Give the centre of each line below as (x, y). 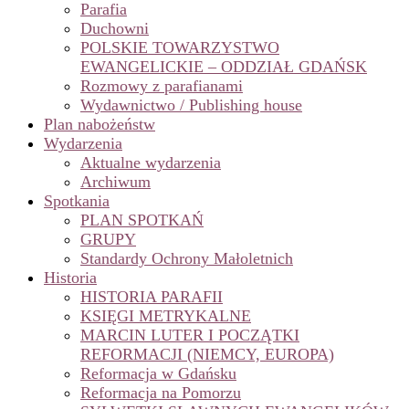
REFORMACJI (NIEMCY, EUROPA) (207, 355)
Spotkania (77, 201)
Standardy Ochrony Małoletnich (187, 259)
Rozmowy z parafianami (162, 86)
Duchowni (115, 29)
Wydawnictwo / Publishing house (191, 105)
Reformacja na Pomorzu (161, 393)
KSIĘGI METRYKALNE (166, 316)
